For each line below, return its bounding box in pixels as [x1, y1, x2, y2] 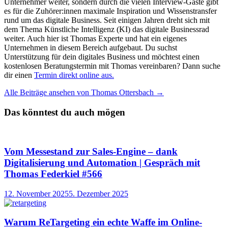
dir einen [4, 70, 34, 79]
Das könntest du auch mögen [4, 106, 125, 118]
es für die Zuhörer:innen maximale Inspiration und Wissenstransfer [4, 6, 217, 15]
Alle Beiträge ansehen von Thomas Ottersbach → [4, 88, 164, 97]
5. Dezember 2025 [69, 189, 128, 198]
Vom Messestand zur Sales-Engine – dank [4, 146, 178, 157]
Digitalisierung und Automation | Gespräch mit [4, 157, 200, 168]
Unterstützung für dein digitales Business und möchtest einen [4, 52, 199, 61]
